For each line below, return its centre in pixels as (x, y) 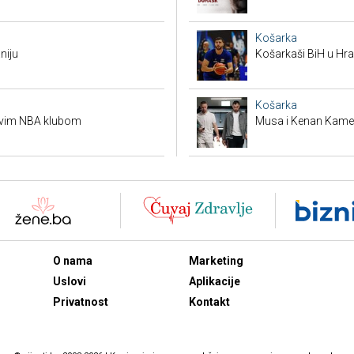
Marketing (216, 261)
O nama (72, 261)
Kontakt (209, 302)
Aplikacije (215, 281)
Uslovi (69, 281)
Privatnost (80, 302)
